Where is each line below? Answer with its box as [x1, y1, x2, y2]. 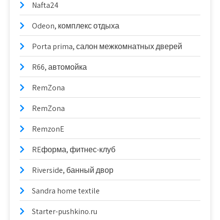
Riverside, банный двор [32, 165, 113, 175]
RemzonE [32, 123, 64, 134]
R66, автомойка [32, 61, 87, 72]
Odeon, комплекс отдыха [32, 20, 119, 31]
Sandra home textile [32, 185, 100, 196]
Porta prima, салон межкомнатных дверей [32, 41, 182, 52]
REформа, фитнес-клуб [32, 144, 115, 155]
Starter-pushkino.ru [32, 206, 97, 217]
